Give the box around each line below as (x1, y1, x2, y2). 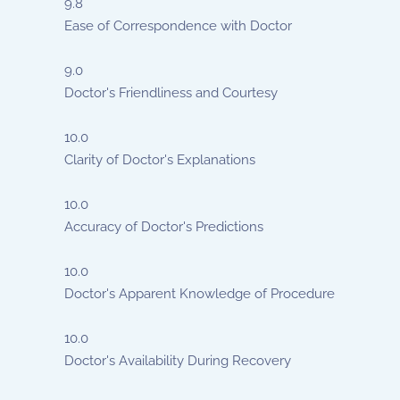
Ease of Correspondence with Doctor (64, 18, 292, 34)
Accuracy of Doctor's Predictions (64, 219, 263, 235)
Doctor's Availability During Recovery (64, 353, 291, 369)
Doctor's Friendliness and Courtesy (64, 85, 278, 101)
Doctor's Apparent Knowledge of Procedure (64, 286, 335, 302)
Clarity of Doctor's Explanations (64, 152, 255, 168)
